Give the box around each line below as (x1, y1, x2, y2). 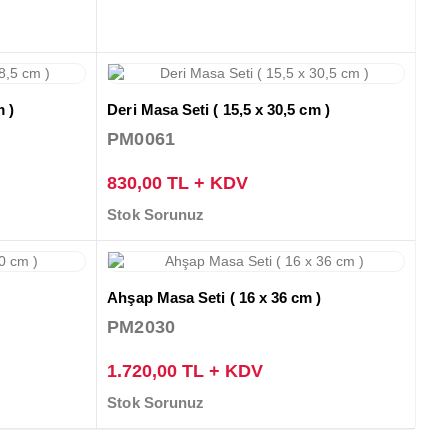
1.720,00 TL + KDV (107, 360, 264, 381)
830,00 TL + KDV (107, 172, 249, 193)
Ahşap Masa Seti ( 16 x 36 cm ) (107, 288, 322, 306)
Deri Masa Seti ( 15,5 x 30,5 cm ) (107, 100, 330, 118)
